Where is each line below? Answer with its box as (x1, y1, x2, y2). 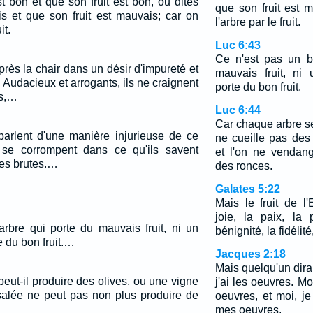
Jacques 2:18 (214, 248, 286, 260)
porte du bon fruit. (214, 81, 301, 93)
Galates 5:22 (214, 183, 280, 195)
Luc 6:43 (214, 39, 261, 51)
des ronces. (214, 160, 272, 172)
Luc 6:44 (214, 104, 261, 116)
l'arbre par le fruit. (214, 16, 300, 28)
